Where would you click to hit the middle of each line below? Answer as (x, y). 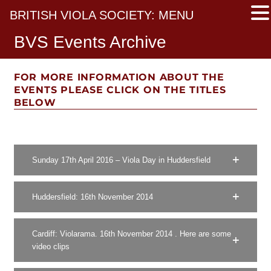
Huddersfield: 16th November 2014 (92, 197)
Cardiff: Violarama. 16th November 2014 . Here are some (131, 234)
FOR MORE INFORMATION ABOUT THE (119, 77)
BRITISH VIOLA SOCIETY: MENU (102, 15)
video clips (51, 247)
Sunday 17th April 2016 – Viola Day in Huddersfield (121, 160)
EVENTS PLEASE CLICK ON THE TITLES (120, 90)
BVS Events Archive (90, 42)
